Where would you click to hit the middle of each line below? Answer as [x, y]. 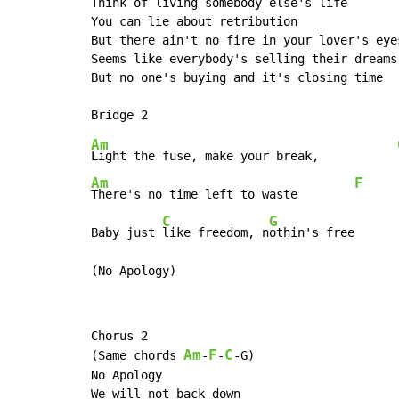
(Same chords [137, 356]
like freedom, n [216, 233]
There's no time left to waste [223, 195]
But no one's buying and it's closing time [237, 78]
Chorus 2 [119, 336]
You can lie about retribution [194, 22]
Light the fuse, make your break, [244, 156]
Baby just [126, 233]
